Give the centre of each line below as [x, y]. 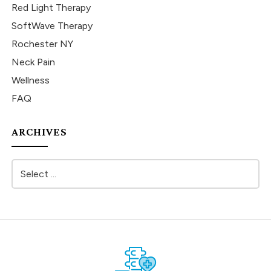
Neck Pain [34, 62]
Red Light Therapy [51, 8]
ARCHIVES [40, 132]
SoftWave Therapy [52, 26]
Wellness [31, 80]
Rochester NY [43, 44]
